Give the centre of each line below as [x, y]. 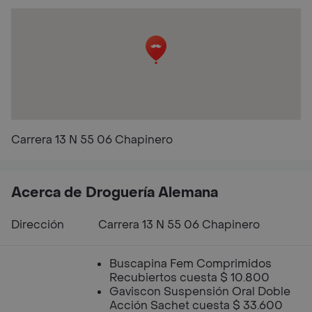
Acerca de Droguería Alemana [115, 193]
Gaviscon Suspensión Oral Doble [200, 291]
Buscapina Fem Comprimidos [190, 264]
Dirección [38, 225]
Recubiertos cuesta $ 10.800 [189, 278]
